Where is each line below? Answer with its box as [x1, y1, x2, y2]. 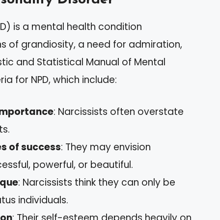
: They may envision [61, 140, 151, 154]
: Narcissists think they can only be [18, 175, 175, 189]
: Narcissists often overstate [54, 105, 184, 118]
